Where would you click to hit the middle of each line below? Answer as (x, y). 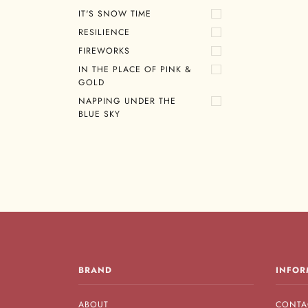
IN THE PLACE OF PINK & (135, 69)
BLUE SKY (99, 114)
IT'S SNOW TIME (115, 13)
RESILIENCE (104, 32)
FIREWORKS (104, 51)
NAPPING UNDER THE (127, 101)
